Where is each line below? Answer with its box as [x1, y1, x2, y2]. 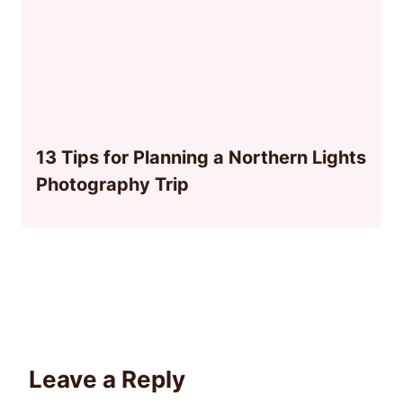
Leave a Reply [29, 365, 185, 394]
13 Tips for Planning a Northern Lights [36, 147, 366, 169]
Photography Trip [36, 174, 189, 196]
